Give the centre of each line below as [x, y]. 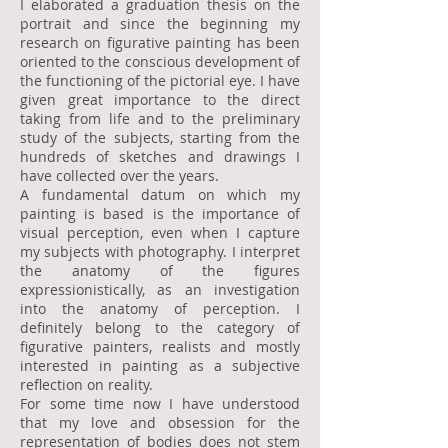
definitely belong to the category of [160, 327]
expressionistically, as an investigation [160, 289]
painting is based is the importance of [160, 213]
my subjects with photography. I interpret [160, 251]
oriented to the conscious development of [160, 61]
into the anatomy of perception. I [160, 308]
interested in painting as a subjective [160, 365]
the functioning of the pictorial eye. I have [160, 80]
